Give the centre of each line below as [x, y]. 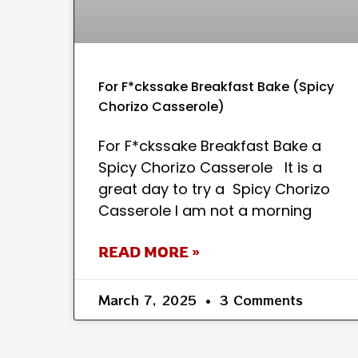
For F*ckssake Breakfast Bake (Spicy [216, 87]
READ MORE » [149, 252]
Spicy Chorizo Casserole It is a [210, 168]
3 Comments [259, 300]
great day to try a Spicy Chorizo [214, 189]
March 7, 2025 [150, 300]
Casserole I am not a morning [205, 211]
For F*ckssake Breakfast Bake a [210, 146]
